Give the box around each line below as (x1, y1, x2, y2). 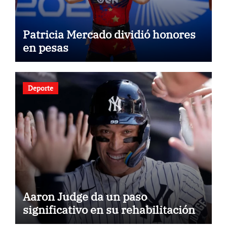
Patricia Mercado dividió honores (22, 27, 196, 42)
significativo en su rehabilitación (22, 202, 195, 217)
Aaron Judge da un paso (22, 188, 147, 204)
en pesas (22, 40, 68, 55)
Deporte (27, 83, 53, 93)
